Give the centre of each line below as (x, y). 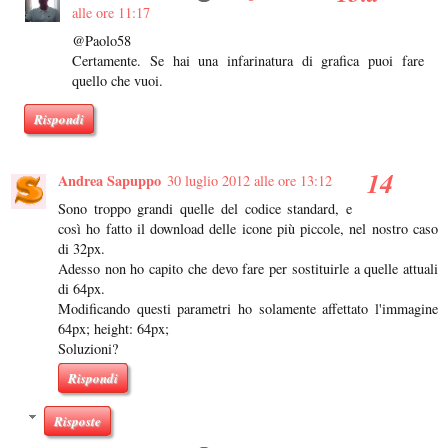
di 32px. (81, 248)
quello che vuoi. (118, 80)
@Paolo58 (102, 40)
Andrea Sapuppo (109, 180)
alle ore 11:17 (111, 12)
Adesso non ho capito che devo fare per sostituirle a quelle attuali (248, 268)
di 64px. (81, 288)
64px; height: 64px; (113, 328)
